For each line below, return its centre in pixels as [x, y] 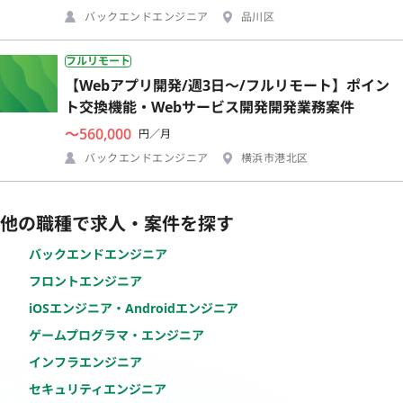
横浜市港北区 [274, 157]
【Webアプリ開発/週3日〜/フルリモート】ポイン [227, 85]
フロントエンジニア [85, 281]
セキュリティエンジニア [98, 389]
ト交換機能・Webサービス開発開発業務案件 [210, 107]
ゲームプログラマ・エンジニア [116, 335]
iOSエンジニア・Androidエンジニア [134, 308]
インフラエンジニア [85, 362]
